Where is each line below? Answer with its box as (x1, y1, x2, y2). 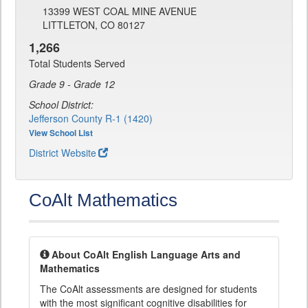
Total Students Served (29, 56, 125, 71)
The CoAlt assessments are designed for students (40, 282, 257, 296)
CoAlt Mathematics (29, 190, 177, 211)
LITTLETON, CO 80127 (43, 18, 145, 32)
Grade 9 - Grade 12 (29, 77, 115, 91)
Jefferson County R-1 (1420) (29, 111, 153, 126)
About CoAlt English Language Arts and (52, 247, 241, 262)
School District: (29, 98, 93, 112)
